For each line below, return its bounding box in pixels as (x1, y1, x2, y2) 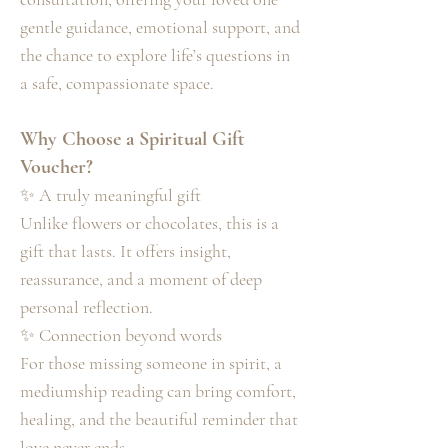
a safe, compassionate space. (20, 72, 214, 95)
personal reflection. (20, 296, 153, 319)
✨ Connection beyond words (20, 324, 222, 347)
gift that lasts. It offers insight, (20, 240, 231, 263)
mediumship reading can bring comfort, (20, 380, 296, 403)
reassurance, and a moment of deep (20, 268, 262, 291)
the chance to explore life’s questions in (20, 44, 290, 67)
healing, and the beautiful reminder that (20, 408, 298, 431)
